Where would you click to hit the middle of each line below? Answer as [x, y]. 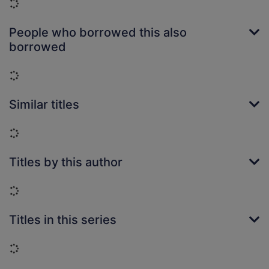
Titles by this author [66, 162]
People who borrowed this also [98, 33]
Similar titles [44, 105]
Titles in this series [63, 220]
